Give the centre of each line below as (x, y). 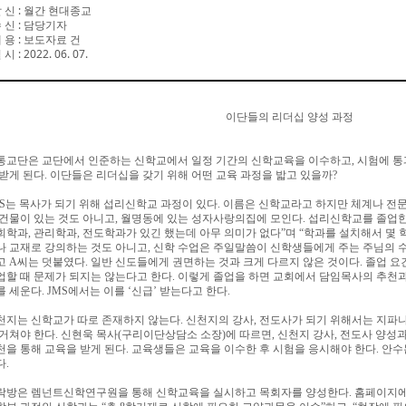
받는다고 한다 (193, 291)
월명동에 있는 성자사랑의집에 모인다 (212, 218)
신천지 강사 (306, 334)
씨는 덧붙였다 (51, 262)
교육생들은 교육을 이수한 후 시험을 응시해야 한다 (254, 349)
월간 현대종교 (57, 10)
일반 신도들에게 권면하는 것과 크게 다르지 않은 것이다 (225, 262)
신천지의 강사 (220, 320)
